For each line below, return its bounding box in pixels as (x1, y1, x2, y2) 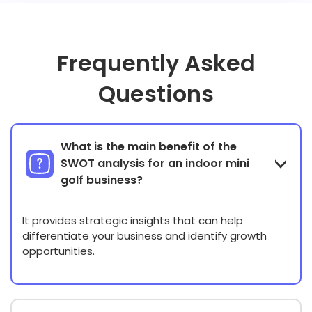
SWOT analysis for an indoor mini (61, 155, 249, 172)
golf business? (61, 172, 143, 189)
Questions (98, 78, 214, 110)
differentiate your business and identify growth (22, 228, 267, 244)
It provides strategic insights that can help (22, 213, 243, 228)
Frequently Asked (56, 47, 256, 79)
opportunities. (22, 244, 95, 259)
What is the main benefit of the (61, 139, 237, 155)
